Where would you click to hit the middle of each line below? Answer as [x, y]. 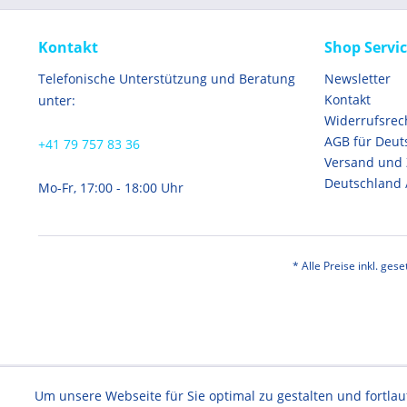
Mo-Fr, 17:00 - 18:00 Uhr [111, 188]
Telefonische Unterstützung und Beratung [167, 79]
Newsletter [357, 79]
